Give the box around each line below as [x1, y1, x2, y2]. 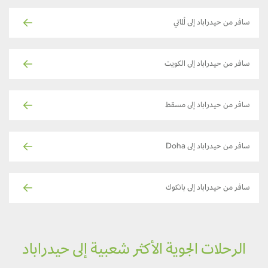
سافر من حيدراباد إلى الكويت [173, 60, 259, 69]
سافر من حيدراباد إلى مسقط [174, 102, 259, 111]
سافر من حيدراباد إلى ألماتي [182, 19, 259, 28]
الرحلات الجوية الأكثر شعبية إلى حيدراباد [31, 242, 255, 260]
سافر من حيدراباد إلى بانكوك [175, 184, 259, 193]
